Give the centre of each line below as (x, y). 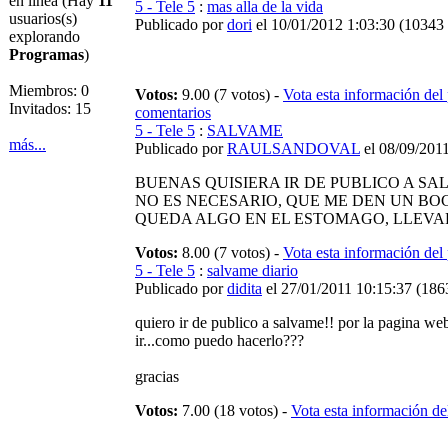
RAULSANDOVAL (293, 148)
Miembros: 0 (49, 90)
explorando (44, 36)
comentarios (173, 112)
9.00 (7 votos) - (232, 94)
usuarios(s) (43, 18)
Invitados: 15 (50, 108)
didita (244, 288)
